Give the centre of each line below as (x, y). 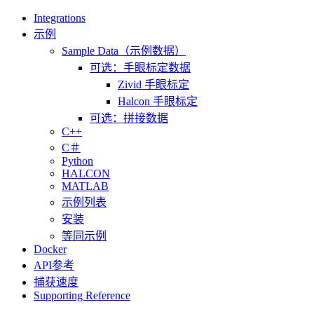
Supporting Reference (82, 295)
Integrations (60, 18)
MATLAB (85, 186)
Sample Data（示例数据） (124, 51)
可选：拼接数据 (129, 118)
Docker (50, 249)
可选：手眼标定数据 (140, 68)
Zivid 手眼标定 (153, 84)
